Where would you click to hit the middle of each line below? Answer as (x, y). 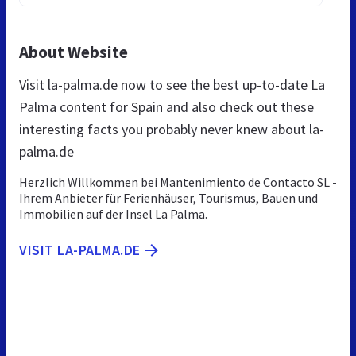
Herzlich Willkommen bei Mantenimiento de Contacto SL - (178, 182)
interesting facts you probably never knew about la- (172, 129)
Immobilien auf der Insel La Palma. (113, 213)
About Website (74, 52)
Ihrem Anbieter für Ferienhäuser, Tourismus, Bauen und (168, 197)
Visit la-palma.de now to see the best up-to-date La (172, 84)
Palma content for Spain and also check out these (166, 106)
